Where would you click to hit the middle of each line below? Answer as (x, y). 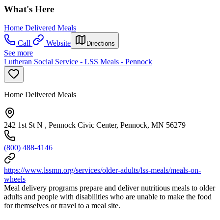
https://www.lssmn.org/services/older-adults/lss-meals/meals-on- (102, 170)
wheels (15, 179)
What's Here (29, 9)
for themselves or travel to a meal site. (62, 206)
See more (18, 53)
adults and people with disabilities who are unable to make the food (108, 197)
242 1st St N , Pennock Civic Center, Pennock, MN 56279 (95, 125)
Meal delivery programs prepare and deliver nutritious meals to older (110, 188)
